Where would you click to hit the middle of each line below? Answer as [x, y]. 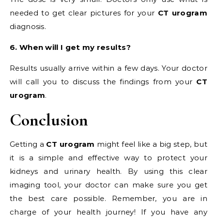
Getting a [28, 144]
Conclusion [49, 120]
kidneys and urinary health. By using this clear [108, 171]
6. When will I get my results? [70, 47]
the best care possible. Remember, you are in [108, 199]
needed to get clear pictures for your [84, 13]
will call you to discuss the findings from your [103, 82]
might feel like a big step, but [151, 144]
